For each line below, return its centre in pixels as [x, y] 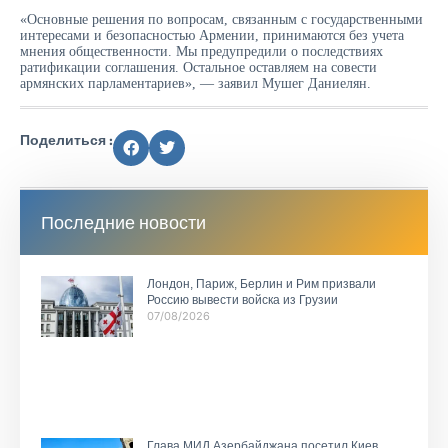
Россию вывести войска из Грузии [242, 300]
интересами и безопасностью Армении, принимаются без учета [212, 35]
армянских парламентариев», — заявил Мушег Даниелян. [195, 83]
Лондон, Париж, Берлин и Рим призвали [261, 284]
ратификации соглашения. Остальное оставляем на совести [198, 67]
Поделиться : [66, 140]
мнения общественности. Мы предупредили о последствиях [201, 51]
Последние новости [123, 223]
